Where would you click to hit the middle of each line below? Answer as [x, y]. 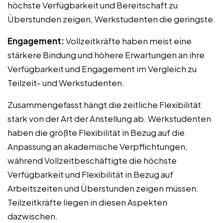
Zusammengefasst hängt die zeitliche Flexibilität [104, 105]
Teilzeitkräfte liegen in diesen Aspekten [87, 202]
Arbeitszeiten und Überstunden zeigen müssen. [103, 188]
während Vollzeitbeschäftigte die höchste [92, 161]
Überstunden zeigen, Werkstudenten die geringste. [111, 19]
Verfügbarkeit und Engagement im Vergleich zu [102, 69]
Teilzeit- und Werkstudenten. [66, 83]
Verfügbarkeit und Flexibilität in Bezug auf [90, 174]
